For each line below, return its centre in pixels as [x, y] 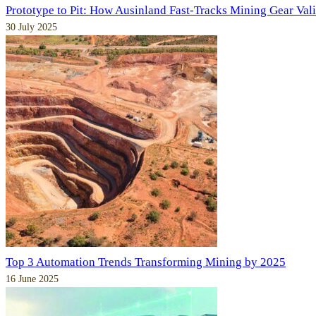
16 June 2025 [32, 279]
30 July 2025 [31, 28]
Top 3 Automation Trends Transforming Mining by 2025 [146, 262]
